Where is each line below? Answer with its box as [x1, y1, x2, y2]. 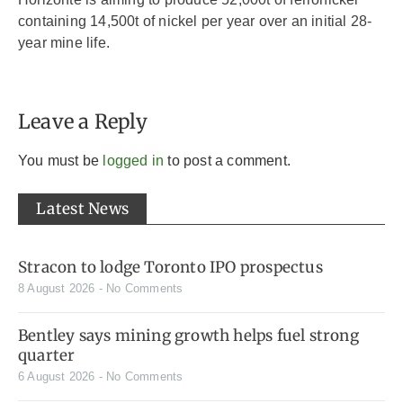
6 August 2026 [18, 370, 99, 384]
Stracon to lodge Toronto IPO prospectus [18, 257, 323, 278]
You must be [18, 152, 103, 168]
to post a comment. [164, 152, 291, 168]
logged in [103, 152, 165, 168]
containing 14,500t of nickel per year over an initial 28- [18, 13, 372, 29]
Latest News [36, 199, 130, 219]
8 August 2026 [18, 282, 99, 296]
